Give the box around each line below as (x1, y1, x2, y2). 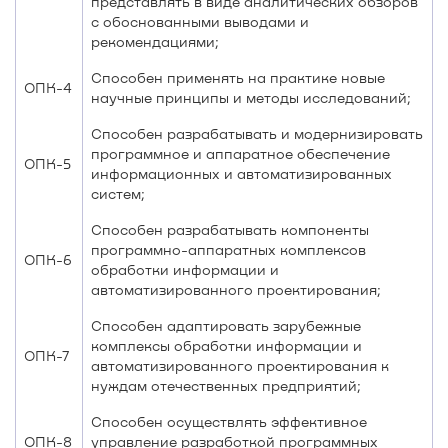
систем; (91, 185, 145, 202)
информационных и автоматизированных (91, 165, 392, 182)
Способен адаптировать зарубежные (91, 317, 361, 334)
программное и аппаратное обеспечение (91, 145, 390, 162)
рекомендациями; (91, 33, 219, 50)
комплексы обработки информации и (91, 337, 362, 354)
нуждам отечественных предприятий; (91, 377, 361, 394)
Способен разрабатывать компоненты (91, 221, 369, 238)
